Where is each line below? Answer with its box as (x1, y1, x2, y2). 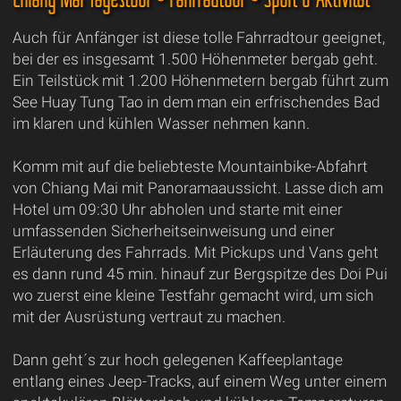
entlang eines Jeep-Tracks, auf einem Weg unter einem (12, 372, 387, 391)
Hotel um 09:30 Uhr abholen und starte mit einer (12, 200, 343, 219)
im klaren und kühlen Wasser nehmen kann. (12, 115, 310, 133)
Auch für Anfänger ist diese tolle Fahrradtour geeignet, (12, 29, 385, 47)
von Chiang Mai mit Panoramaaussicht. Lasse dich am (12, 179, 383, 198)
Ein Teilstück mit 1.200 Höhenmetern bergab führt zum (12, 72, 388, 90)
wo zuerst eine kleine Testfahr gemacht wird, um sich (12, 286, 374, 305)
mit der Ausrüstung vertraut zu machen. (12, 308, 286, 327)
